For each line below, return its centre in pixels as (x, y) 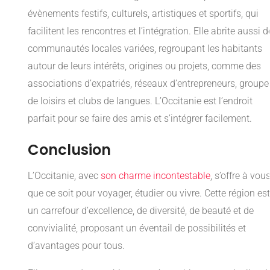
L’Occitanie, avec (64, 176)
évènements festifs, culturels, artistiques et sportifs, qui (143, 14)
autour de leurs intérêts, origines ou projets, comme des (144, 66)
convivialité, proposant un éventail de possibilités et (137, 228)
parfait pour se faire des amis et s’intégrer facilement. (140, 119)
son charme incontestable (155, 176)
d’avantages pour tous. (76, 246)
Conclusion (69, 150)
